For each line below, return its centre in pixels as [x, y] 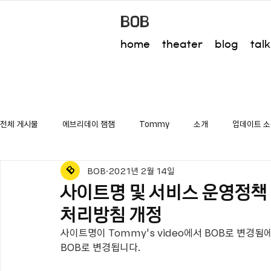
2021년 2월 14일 [142, 170]
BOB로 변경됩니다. [100, 247]
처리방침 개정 [111, 214]
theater [182, 44]
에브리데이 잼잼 [89, 124]
